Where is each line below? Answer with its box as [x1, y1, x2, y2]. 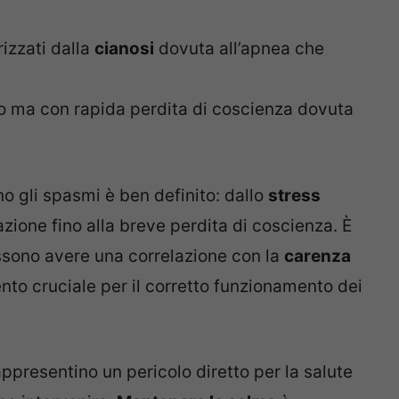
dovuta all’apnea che [154, 38, 324, 60]
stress [268, 184, 321, 206]
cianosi [94, 38, 154, 60]
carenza [284, 245, 351, 266]
